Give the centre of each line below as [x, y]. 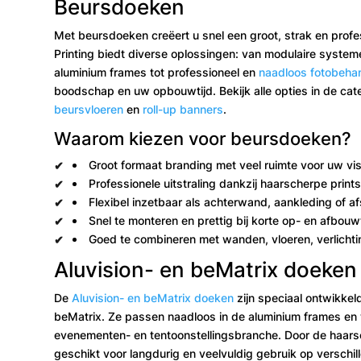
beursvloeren [89, 109]
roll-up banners [183, 109]
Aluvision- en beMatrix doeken [153, 297]
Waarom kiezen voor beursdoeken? [203, 138]
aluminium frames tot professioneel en [157, 72]
